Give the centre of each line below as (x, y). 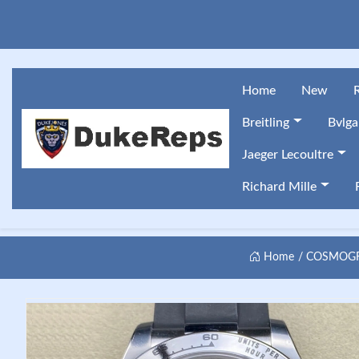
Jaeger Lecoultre (288, 155)
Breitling (266, 123)
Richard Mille (279, 187)
